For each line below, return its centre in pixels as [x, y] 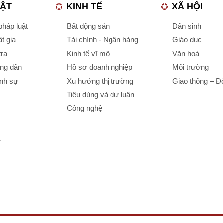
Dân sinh [187, 26]
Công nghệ [84, 108]
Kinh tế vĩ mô [88, 53]
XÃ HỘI [187, 6]
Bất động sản [88, 26]
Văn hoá [186, 53]
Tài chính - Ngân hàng [103, 40]
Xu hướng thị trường [100, 81]
